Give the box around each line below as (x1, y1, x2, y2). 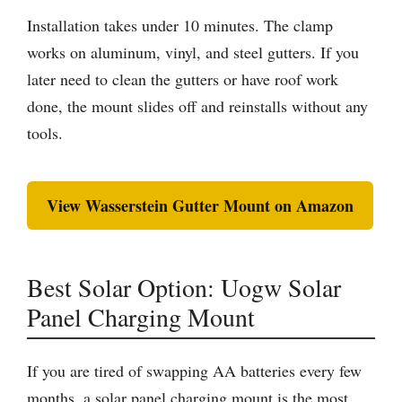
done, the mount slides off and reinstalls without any (27, 95, 368, 117)
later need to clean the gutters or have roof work (27, 68, 338, 90)
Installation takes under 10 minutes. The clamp (27, 14, 333, 36)
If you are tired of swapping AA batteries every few (27, 360, 362, 381)
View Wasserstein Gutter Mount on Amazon (47, 194, 354, 217)
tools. (27, 122, 63, 144)
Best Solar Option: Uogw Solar (27, 270, 341, 304)
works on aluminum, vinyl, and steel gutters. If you (27, 41, 359, 63)
